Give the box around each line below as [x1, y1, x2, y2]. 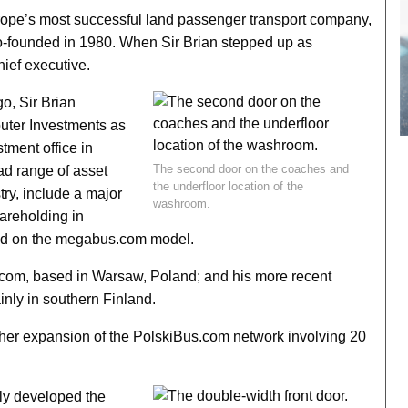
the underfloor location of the [152, 179, 303, 193]
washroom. [152, 197, 210, 210]
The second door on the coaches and [152, 162, 349, 176]
